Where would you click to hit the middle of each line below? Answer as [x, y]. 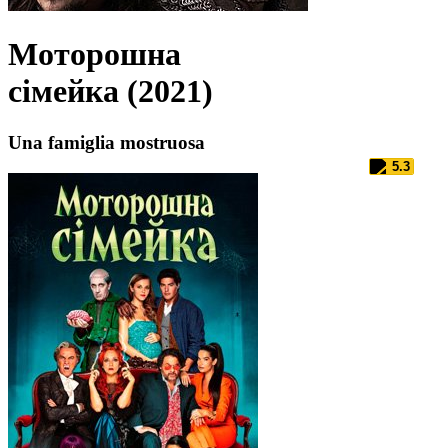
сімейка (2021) [110, 91]
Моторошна [94, 54]
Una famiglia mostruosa [106, 142]
